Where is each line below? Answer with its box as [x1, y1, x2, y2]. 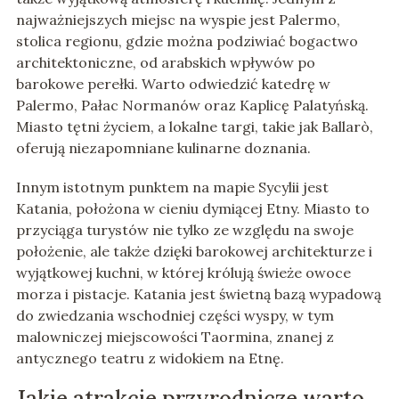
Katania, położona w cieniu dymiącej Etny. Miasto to [15, 199, 370, 218]
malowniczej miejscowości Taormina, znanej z [15, 328, 334, 346]
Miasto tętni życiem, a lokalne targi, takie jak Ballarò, [15, 118, 373, 136]
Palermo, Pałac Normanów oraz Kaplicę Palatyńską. [15, 96, 369, 115]
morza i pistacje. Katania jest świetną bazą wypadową [15, 285, 381, 304]
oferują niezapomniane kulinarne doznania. [15, 139, 311, 158]
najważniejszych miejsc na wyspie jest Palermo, [15, 11, 340, 29]
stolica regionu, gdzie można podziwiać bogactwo [15, 32, 358, 51]
